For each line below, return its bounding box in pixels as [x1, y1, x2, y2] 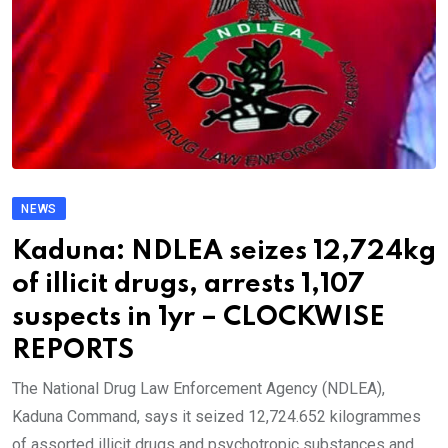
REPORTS [12, 337, 134, 365]
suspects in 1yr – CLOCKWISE [12, 304, 385, 332]
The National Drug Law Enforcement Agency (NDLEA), [12, 379, 385, 399]
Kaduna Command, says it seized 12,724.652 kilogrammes [12, 407, 421, 427]
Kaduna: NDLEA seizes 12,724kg [12, 238, 436, 266]
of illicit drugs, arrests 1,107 [12, 271, 365, 299]
